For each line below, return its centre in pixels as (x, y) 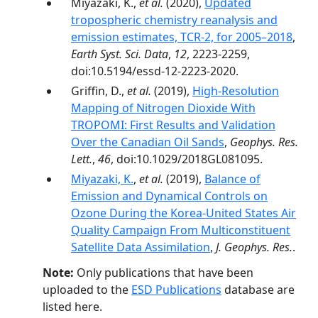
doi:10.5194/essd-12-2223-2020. (155, 71)
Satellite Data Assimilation (141, 247)
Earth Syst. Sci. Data (120, 54)
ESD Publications (176, 290)
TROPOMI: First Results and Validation (173, 125)
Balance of (232, 179)
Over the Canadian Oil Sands (148, 142)
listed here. (72, 307)
